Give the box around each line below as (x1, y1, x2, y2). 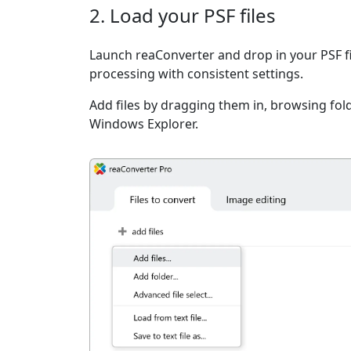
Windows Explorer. (89, 115, 198, 132)
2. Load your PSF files (89, 2, 276, 28)
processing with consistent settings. (89, 65, 303, 82)
